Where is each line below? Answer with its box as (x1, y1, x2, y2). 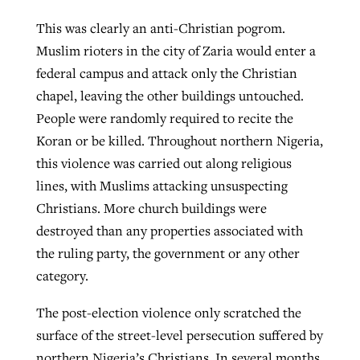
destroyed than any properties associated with (35, 222, 303, 240)
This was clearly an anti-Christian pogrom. (35, 19, 285, 38)
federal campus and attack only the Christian (35, 64, 297, 83)
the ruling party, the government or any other (35, 244, 300, 263)
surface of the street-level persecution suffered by (35, 325, 323, 344)
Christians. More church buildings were (35, 199, 267, 218)
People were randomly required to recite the (35, 109, 293, 128)
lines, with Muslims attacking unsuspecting (35, 177, 288, 195)
